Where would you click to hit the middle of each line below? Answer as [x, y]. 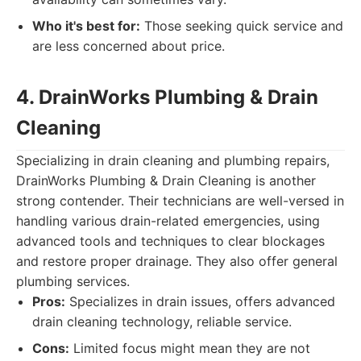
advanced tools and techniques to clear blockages [170, 241]
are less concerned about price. [129, 46]
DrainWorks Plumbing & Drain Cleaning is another [166, 180]
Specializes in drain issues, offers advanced [200, 301]
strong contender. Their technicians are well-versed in [180, 201]
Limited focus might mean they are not [190, 348]
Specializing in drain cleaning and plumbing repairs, [173, 160]
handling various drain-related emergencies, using [168, 221]
